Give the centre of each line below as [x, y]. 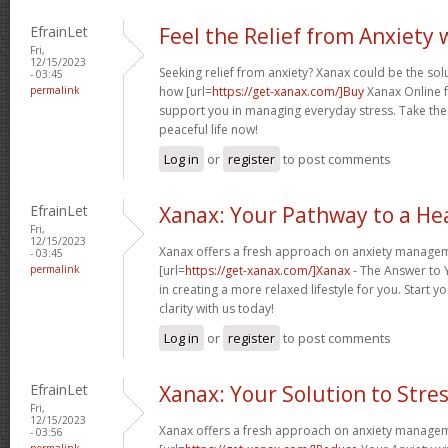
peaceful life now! [208, 129]
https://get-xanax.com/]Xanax [267, 270]
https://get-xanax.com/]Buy [288, 91]
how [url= [185, 91]
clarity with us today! [216, 308]
